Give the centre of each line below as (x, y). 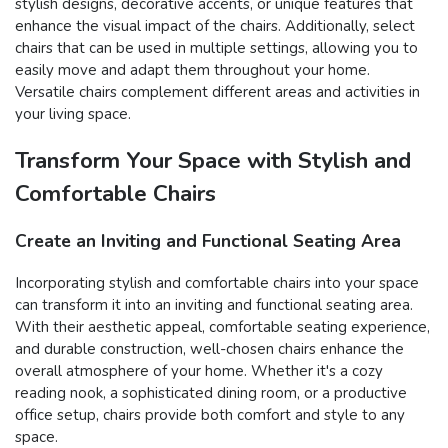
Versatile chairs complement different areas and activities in (217, 91)
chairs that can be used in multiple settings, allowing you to (216, 47)
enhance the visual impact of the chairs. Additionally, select (215, 25)
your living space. (73, 113)
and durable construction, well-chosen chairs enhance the (209, 348)
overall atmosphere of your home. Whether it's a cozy (199, 370)
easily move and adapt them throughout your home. (192, 69)
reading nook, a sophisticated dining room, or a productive (211, 392)
